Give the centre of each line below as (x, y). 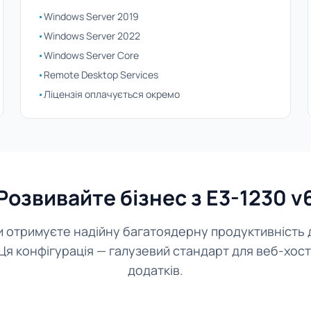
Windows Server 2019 (92, 16)
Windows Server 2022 (92, 36)
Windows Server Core (92, 55)
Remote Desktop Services (101, 75)
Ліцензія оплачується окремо (112, 94)
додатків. (155, 270)
